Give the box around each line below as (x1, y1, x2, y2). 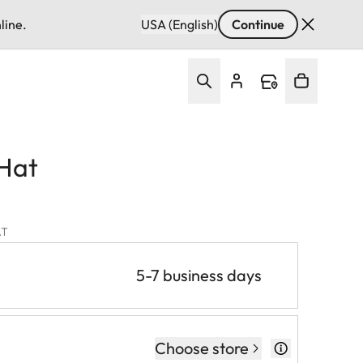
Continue (232, 16, 284, 32)
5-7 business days (136, 264, 262, 285)
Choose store (155, 337, 249, 358)
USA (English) (141, 16, 218, 32)
